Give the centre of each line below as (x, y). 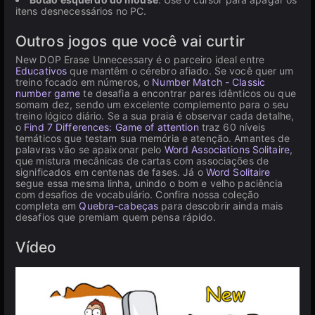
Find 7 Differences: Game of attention (111, 127)
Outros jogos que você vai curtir (130, 41)
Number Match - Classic (209, 82)
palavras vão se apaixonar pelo (90, 149)
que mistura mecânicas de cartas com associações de (142, 161)
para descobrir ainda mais (221, 206)
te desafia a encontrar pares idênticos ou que (188, 93)
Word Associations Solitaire (227, 149)
